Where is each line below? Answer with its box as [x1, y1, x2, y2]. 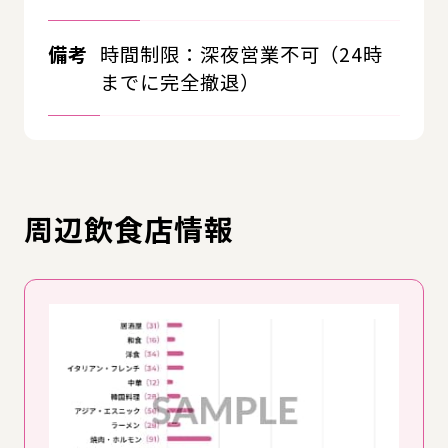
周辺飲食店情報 [24, 208, 234, 250]
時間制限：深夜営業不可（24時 [99, 39, 384, 68]
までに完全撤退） [99, 67, 260, 96]
